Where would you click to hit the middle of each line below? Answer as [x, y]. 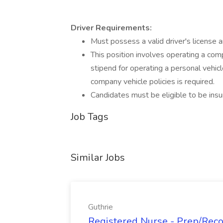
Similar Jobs [98, 158]
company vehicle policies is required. [153, 82]
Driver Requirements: [111, 28]
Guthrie [101, 207]
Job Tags [90, 117]
